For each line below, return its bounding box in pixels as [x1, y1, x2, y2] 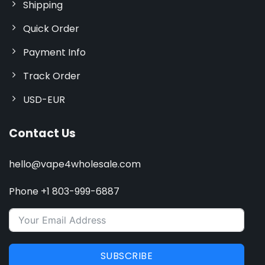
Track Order [22, 69, 80, 83]
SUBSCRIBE [100, 249, 153, 263]
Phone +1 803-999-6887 [8, 185, 119, 199]
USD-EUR [22, 92, 65, 106]
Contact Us [8, 125, 76, 141]
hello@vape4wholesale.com [8, 157, 141, 171]
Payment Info [22, 45, 86, 59]
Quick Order [22, 21, 79, 35]
